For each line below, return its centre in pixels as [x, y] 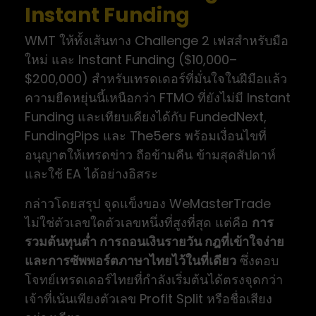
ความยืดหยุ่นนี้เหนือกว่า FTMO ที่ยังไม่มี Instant [158, 98]
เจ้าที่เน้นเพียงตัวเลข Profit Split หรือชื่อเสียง [148, 299]
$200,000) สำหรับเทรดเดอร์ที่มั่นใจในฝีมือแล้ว [156, 79]
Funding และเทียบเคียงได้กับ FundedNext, [146, 117]
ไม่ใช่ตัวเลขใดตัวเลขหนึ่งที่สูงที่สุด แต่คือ [138, 223]
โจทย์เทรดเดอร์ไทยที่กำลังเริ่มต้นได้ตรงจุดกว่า [154, 280]
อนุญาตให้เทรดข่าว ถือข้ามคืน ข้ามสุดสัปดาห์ [150, 155]
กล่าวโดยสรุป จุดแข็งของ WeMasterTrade [148, 204]
